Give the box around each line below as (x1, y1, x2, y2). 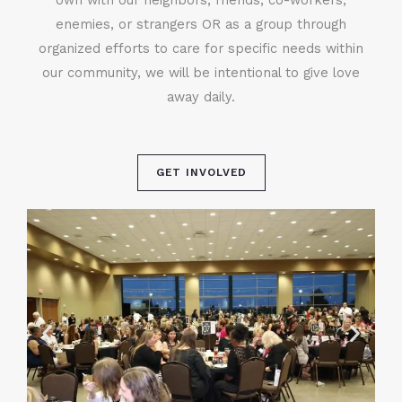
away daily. (167, 88, 235, 105)
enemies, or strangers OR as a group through (56, 15, 346, 32)
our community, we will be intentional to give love (42, 64, 360, 81)
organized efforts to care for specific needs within (39, 39, 363, 57)
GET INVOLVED (155, 165, 247, 179)
